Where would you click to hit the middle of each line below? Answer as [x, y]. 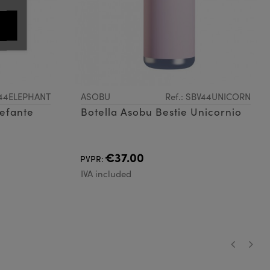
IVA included [106, 174]
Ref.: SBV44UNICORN [208, 97]
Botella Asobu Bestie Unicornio [161, 112]
